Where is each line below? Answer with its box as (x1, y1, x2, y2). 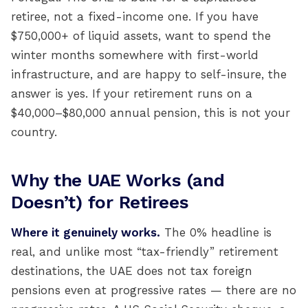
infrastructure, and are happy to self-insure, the (11, 67, 287, 81)
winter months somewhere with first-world (11, 48, 258, 62)
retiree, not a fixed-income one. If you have (11, 10, 258, 23)
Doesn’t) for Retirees (11, 192, 189, 212)
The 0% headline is (160, 225, 272, 239)
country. (11, 125, 57, 139)
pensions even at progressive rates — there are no (11, 283, 296, 297)
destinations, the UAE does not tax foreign (11, 264, 252, 278)
